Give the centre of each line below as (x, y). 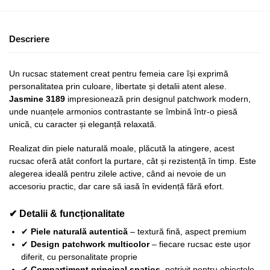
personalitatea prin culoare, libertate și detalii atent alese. (118, 86)
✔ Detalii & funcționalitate (67, 213)
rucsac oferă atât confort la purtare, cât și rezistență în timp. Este (133, 161)
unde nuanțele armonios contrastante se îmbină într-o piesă (123, 111)
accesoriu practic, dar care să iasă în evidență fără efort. (117, 187)
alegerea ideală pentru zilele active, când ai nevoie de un (118, 174)
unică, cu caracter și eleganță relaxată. (83, 124)
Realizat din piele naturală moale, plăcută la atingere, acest (122, 149)
